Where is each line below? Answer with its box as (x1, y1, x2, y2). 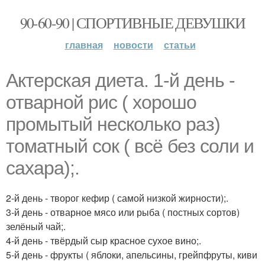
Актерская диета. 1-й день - (6, 70, 235, 91)
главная (64, 38, 103, 51)
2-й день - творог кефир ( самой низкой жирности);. (6, 191, 228, 205)
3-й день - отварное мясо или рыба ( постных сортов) (6, 205, 240, 219)
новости (113, 38, 153, 51)
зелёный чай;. (6, 219, 66, 233)
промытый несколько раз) (6, 114, 220, 135)
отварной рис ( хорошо (6, 92, 196, 113)
